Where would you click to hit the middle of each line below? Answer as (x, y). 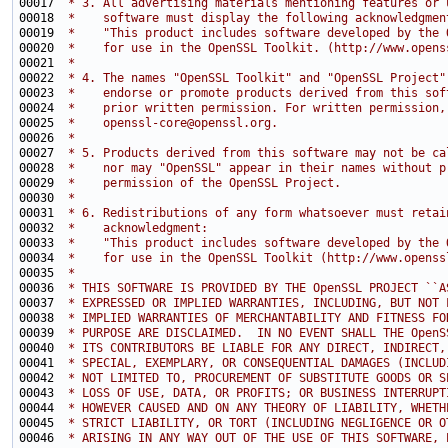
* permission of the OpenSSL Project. (201, 183)
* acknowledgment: (134, 228)
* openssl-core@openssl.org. (169, 123)
